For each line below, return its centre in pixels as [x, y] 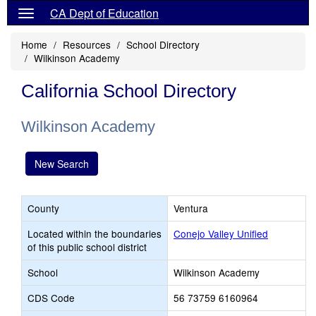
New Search [62, 164]
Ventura [191, 208]
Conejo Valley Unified [221, 233]
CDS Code [51, 298]
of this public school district [87, 247]
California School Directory [129, 91]
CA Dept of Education [104, 13]
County [43, 208]
